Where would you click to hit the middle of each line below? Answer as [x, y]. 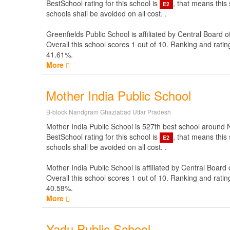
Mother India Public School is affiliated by [114, 167]
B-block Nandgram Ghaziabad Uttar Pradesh [109, 112]
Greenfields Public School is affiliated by [112, 34]
